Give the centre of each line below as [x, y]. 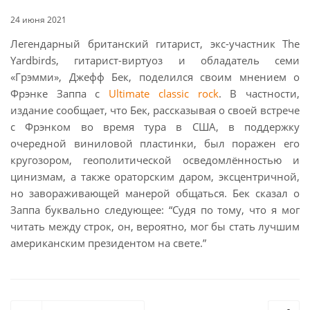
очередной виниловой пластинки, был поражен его [155, 143]
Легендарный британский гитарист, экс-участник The [155, 43]
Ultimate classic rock [164, 93]
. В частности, [259, 93]
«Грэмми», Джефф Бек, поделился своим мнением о [155, 76]
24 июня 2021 [38, 19]
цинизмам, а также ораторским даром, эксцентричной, [155, 176]
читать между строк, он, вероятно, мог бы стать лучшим [155, 226]
